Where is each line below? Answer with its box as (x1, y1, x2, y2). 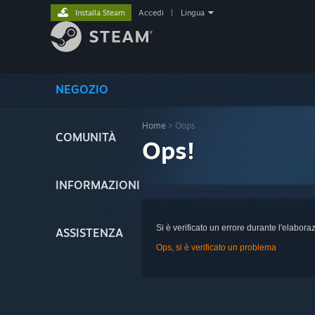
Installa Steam (75, 8, 125, 18)
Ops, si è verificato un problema (156, 243, 276, 252)
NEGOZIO (56, 82, 108, 96)
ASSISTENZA (56, 226, 123, 240)
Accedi (139, 8, 164, 18)
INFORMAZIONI (56, 178, 140, 192)
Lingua (181, 8, 205, 18)
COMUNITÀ (56, 130, 116, 144)
